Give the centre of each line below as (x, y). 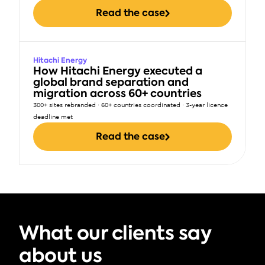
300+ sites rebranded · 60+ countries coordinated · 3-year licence (130, 105)
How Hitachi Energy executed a (118, 71)
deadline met (53, 117)
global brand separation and (111, 82)
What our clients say (115, 233)
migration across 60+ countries (117, 93)
